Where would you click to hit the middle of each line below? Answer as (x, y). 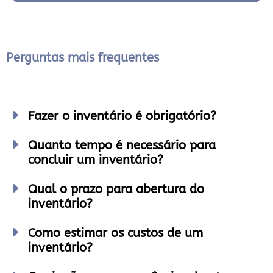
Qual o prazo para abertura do (116, 189)
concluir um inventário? (96, 160)
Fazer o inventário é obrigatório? (122, 116)
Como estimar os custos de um (115, 233)
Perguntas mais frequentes (83, 58)
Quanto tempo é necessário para (122, 145)
